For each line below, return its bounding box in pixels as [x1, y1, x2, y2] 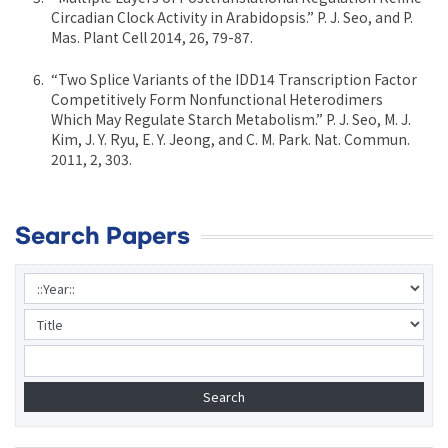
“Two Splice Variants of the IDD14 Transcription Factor [51, 69, 417, 90]
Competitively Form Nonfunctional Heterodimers [51, 89, 383, 110]
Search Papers [15, 224, 190, 250]
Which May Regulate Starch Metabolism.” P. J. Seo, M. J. [51, 109, 411, 130]
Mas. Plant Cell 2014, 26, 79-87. [51, 27, 253, 48]
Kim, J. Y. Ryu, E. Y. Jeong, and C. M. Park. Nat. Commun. [51, 129, 410, 150]
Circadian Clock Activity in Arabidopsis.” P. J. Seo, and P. [51, 7, 413, 28]
